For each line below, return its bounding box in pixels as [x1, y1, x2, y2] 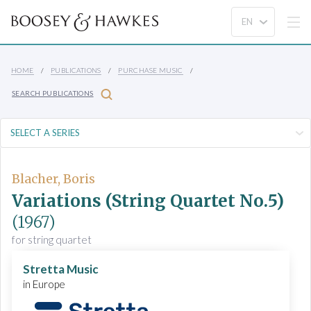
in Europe [23, 278, 65, 291]
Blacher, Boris [12, 171, 95, 187]
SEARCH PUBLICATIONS [12, 89, 94, 98]
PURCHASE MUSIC [118, 66, 183, 74]
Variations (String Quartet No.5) [12, 190, 284, 212]
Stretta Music [23, 262, 99, 277]
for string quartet [12, 233, 92, 246]
